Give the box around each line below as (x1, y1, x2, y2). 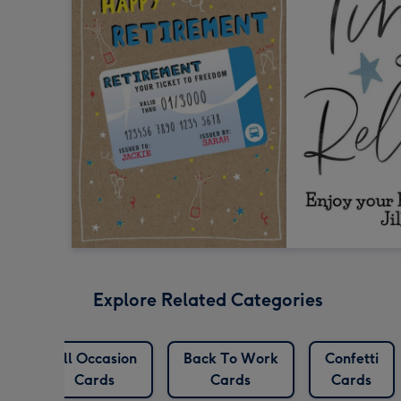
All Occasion (52, 350, 137, 368)
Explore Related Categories (93, 289, 323, 311)
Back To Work (183, 350, 278, 368)
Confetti (324, 350, 379, 368)
